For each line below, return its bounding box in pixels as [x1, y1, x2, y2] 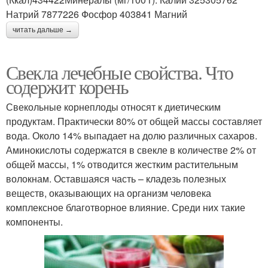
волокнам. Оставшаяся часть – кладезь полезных [6, 172, 226, 186]
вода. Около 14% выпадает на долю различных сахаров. [6, 129, 257, 143]
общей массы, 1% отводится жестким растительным [6, 157, 238, 172]
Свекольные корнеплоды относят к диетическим [6, 100, 221, 114]
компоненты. [6, 215, 63, 229]
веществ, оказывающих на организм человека [6, 186, 211, 200]
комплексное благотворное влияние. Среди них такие [6, 200, 245, 215]
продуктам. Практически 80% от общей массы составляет [6, 114, 262, 129]
